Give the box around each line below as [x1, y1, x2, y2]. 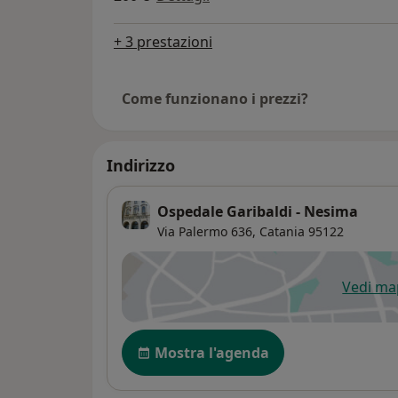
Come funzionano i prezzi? [122, 89, 308, 109]
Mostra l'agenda [155, 343, 269, 363]
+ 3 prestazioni [114, 32, 212, 52]
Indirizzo [107, 155, 175, 177]
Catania [259, 223, 305, 241]
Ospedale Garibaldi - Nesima [157, 202, 358, 222]
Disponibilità [121, 328, 219, 350]
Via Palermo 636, [157, 223, 256, 241]
